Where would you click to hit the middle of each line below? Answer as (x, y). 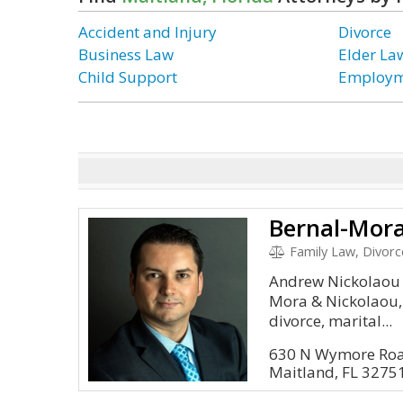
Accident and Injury (148, 32)
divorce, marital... (331, 321)
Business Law (126, 54)
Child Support (128, 77)
